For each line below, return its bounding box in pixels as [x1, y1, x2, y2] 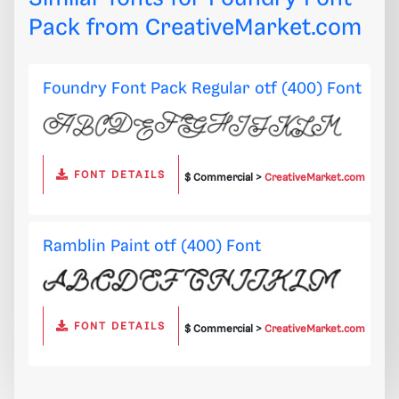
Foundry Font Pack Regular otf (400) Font [43, 79, 362, 97]
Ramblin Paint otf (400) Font [43, 238, 261, 256]
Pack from [28, 15, 145, 40]
